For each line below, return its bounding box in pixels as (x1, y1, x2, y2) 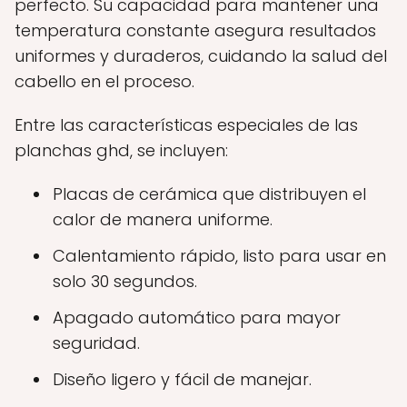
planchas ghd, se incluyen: (15, 138, 228, 162)
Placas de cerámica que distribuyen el (53, 182, 366, 205)
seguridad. (53, 331, 140, 354)
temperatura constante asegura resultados (15, 18, 376, 42)
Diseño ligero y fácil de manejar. (53, 367, 312, 391)
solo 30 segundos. (53, 269, 197, 293)
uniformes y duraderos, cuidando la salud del (15, 44, 387, 67)
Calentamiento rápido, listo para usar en (53, 243, 386, 267)
